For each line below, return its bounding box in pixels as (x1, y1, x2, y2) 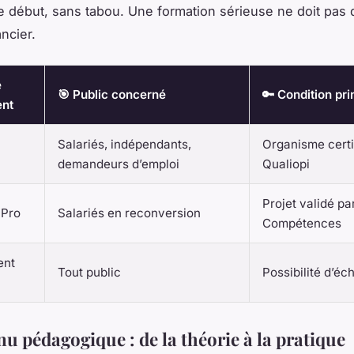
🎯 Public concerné (58, 87, 166, 103)
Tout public (58, 265, 121, 281)
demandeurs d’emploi (58, 156, 179, 172)
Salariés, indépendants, (58, 137, 191, 153)
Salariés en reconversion (58, 205, 201, 221)
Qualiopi (262, 156, 310, 172)
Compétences (262, 216, 341, 232)
